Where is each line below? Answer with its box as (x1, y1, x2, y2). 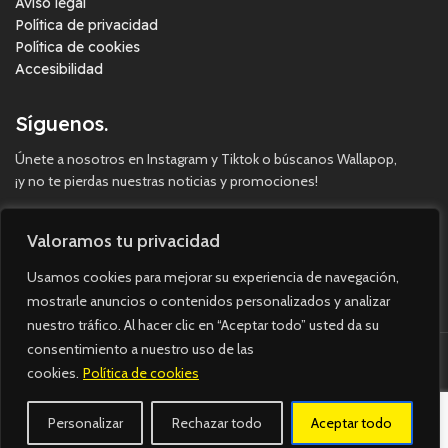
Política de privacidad (15, 16, 158, 35)
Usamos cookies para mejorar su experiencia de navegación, (27, 268, 399, 286)
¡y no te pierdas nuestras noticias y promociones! (15, 172, 321, 191)
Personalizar (47, 414, 123, 432)
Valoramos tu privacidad (27, 230, 220, 252)
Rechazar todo (171, 414, 262, 432)
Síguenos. (15, 111, 108, 137)
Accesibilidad (15, 60, 103, 79)
